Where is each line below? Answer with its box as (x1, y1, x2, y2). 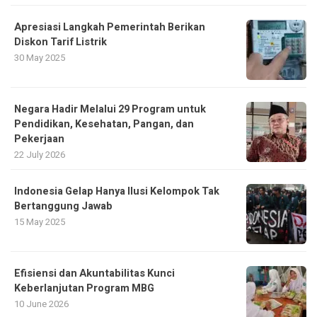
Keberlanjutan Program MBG (14, 281, 154, 296)
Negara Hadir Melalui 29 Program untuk (14, 102, 206, 117)
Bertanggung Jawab (14, 199, 113, 214)
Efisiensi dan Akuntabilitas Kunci (14, 266, 175, 282)
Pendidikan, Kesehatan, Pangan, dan (14, 117, 194, 132)
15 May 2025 (14, 215, 65, 229)
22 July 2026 (14, 148, 65, 162)
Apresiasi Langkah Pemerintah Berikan (14, 20, 205, 35)
